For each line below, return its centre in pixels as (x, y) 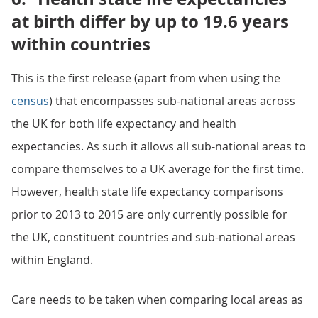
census (30, 101)
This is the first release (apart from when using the (146, 78)
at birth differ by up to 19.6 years (150, 21)
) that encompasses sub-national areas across (172, 101)
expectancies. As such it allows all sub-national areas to (159, 146)
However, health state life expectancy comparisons (147, 192)
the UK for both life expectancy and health (124, 124)
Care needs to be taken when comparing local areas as (157, 300)
